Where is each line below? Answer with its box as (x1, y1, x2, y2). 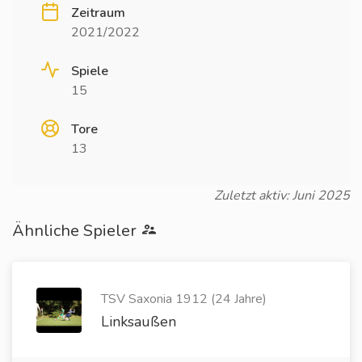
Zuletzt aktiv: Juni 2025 (214, 187, 350, 204)
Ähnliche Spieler (12, 220, 141, 242)
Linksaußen (101, 312, 176, 331)
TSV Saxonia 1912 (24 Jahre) (101, 290, 267, 308)
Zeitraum (71, 4, 125, 22)
